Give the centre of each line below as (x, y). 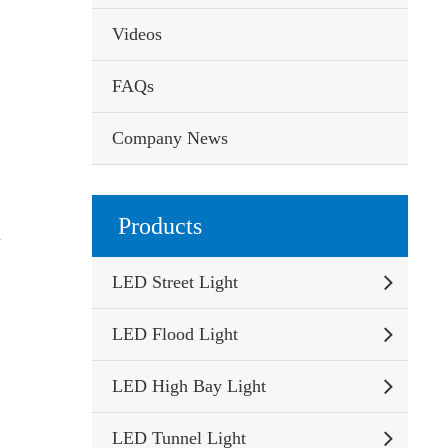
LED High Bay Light (188, 386)
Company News (169, 138)
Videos (136, 34)
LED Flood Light (174, 334)
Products (159, 226)
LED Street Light (174, 282)
